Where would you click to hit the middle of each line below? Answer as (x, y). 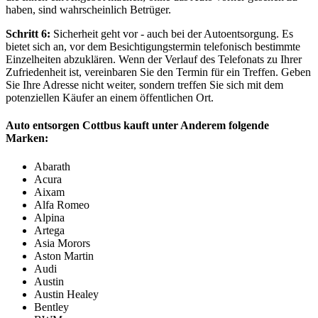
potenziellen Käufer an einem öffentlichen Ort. (110, 98)
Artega (49, 230)
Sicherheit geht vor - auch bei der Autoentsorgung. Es (172, 34)
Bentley (51, 307)
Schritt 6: (28, 34)
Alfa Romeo (62, 204)
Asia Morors (62, 243)
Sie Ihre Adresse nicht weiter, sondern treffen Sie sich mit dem (144, 85)
